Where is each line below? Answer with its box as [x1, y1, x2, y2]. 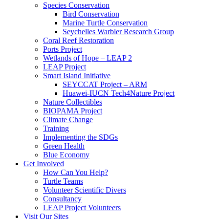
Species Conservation [43, 1, 109, 10]
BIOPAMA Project [43, 107, 102, 115]
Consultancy [43, 195, 82, 203]
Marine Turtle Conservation [63, 19, 148, 27]
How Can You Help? [43, 168, 108, 177]
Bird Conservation [63, 10, 119, 19]
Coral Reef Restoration [43, 36, 114, 45]
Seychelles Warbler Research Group [63, 27, 174, 36]
